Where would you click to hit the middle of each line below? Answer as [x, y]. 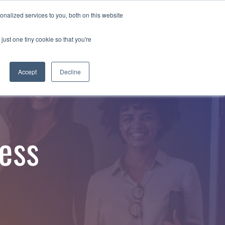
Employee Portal [175, 26]
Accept [27, 72]
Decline [70, 72]
